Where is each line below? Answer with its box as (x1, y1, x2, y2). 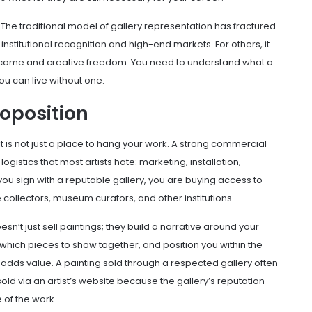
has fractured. (212, 19, 278, 33)
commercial (211, 137, 267, 151)
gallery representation (111, 19, 212, 33)
